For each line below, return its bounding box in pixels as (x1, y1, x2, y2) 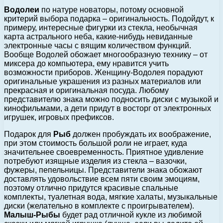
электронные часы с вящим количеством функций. (4, 41, 191, 50)
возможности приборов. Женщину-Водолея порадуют (4, 68, 203, 77)
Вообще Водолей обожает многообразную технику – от (4, 50, 208, 59)
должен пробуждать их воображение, (71, 129, 211, 138)
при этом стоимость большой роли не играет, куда (4, 138, 187, 147)
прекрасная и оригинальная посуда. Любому (4, 86, 169, 95)
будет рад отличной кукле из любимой (60, 210, 202, 219)
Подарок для (4, 129, 53, 138)
